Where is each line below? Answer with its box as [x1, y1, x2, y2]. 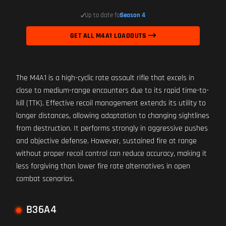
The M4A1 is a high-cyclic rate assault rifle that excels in [16, 73, 194, 83]
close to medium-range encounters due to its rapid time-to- [16, 85, 209, 96]
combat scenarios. [16, 174, 74, 184]
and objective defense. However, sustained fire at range [16, 136, 197, 146]
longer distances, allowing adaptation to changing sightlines [16, 110, 209, 121]
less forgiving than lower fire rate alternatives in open [16, 161, 190, 172]
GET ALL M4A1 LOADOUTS [70, 31, 148, 40]
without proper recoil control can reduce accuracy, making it [16, 148, 207, 159]
